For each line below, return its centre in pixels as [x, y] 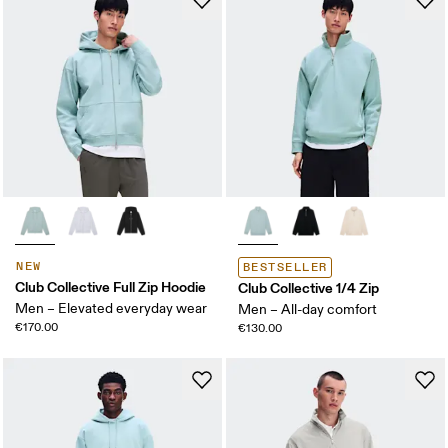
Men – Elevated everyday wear [111, 308]
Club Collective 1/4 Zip [308, 287]
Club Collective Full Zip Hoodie [111, 286]
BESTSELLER [285, 267]
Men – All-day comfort [307, 309]
